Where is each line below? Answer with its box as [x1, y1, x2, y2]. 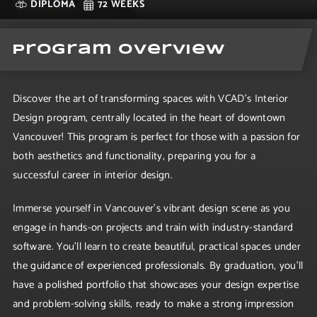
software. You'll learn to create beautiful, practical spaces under [13, 238, 301, 255]
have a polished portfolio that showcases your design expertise [13, 276, 299, 294]
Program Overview [12, 43, 225, 57]
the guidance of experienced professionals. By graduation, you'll [13, 257, 304, 275]
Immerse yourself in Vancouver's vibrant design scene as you [13, 200, 290, 217]
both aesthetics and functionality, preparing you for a [13, 147, 256, 165]
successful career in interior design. [13, 166, 173, 184]
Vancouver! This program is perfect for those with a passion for [13, 128, 301, 146]
